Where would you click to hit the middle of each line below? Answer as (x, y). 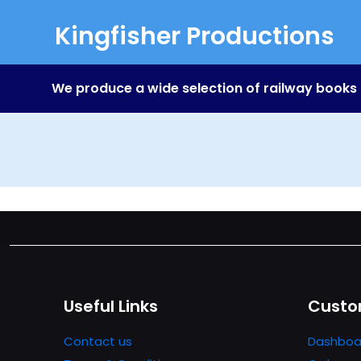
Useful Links (111, 306)
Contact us (98, 341)
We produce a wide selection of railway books (204, 88)
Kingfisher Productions (195, 36)
